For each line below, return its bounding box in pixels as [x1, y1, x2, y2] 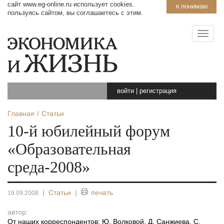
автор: [7, 208, 28, 216]
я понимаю [175, 2, 208, 10]
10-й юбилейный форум [7, 122, 170, 140]
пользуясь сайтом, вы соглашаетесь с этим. [7, 9, 143, 16]
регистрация [139, 87, 176, 94]
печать [91, 188, 113, 196]
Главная [7, 109, 34, 117]
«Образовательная [7, 140, 131, 158]
